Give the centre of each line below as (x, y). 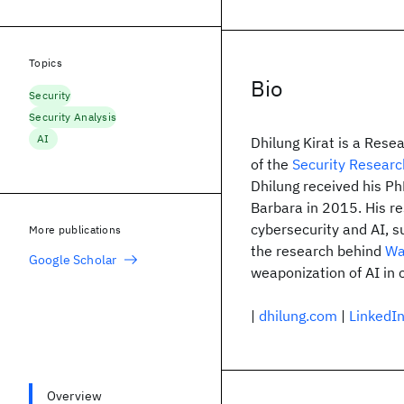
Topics (46, 63)
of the (271, 164)
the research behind (318, 251)
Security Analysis (73, 117)
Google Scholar (73, 260)
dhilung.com (298, 316)
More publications (75, 230)
